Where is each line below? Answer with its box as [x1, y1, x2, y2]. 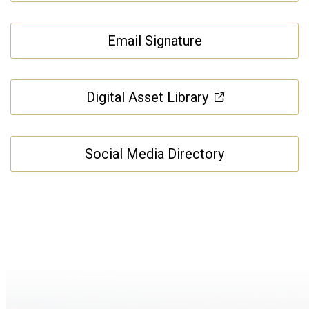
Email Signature [107, 32, 202, 49]
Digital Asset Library [86, 88, 208, 106]
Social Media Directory [85, 145, 224, 162]
